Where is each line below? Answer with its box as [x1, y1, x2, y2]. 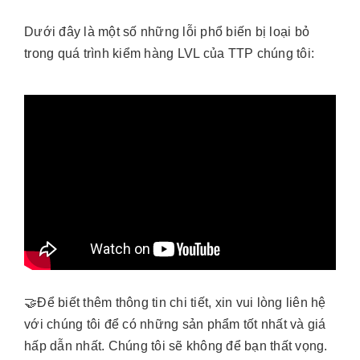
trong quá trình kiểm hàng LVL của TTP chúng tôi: [24, 46, 314, 60]
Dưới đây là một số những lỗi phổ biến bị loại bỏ [24, 24, 309, 39]
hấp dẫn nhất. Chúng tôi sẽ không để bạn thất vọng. [24, 339, 328, 354]
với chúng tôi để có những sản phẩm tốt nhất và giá [24, 317, 326, 332]
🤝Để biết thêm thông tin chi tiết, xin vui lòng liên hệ [24, 296, 326, 310]
